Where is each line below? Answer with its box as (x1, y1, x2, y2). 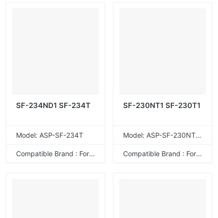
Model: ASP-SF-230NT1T (196, 131, 201, 139)
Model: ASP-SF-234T (16, 131, 83, 139)
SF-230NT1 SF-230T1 (123, 100, 200, 110)
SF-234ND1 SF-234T (16, 100, 91, 110)
